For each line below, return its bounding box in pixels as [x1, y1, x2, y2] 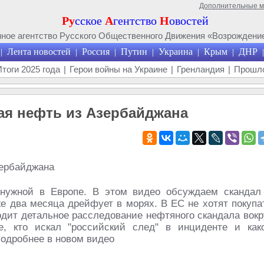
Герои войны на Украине [70, 64, 167, 74]
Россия [81, 47, 110, 57]
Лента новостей [6, 47, 71, 57]
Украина [158, 47, 193, 57]
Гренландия [177, 64, 225, 74]
